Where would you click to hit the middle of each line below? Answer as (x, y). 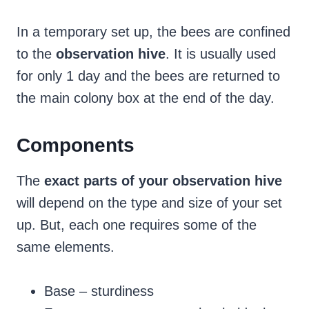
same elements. (66, 247)
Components (76, 146)
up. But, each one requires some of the (137, 225)
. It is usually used (221, 54)
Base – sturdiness (99, 291)
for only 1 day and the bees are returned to (148, 76)
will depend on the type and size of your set (149, 203)
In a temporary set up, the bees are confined (153, 32)
